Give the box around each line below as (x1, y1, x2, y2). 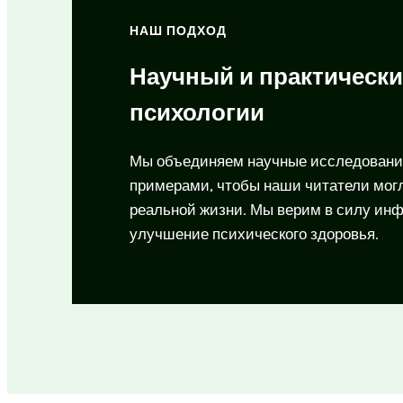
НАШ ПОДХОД (130, 23, 227, 40)
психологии (130, 100, 264, 127)
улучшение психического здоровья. (130, 225, 379, 244)
